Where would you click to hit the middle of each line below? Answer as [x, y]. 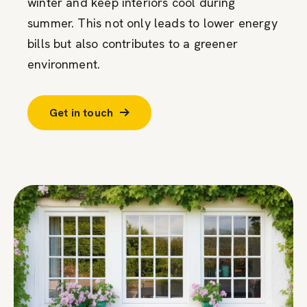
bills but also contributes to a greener [133, 43]
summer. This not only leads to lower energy [152, 23]
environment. [64, 64]
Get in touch [82, 112]
